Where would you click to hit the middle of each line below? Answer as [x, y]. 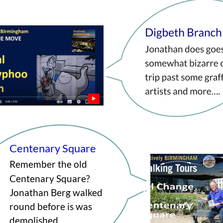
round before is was [52, 206]
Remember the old [49, 165]
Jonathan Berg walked [57, 192]
